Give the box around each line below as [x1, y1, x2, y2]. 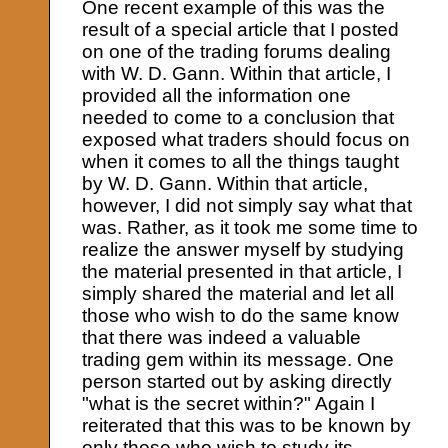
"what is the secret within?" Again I [82, 392, 376, 414]
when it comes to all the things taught [82, 150, 400, 172]
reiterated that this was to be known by [82, 414, 412, 436]
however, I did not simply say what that [82, 194, 413, 216]
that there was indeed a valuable [82, 326, 362, 348]
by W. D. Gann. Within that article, [82, 172, 369, 194]
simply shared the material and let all [82, 282, 395, 304]
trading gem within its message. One [82, 348, 395, 370]
